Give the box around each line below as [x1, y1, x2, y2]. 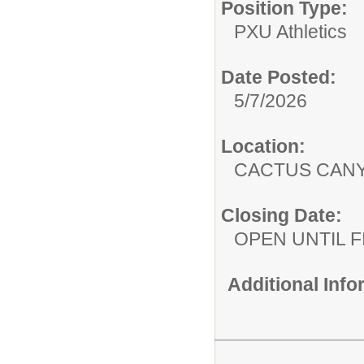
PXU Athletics [234, 20, 347, 42]
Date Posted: [221, 66, 336, 88]
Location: [221, 135, 305, 157]
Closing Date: [221, 204, 342, 226]
